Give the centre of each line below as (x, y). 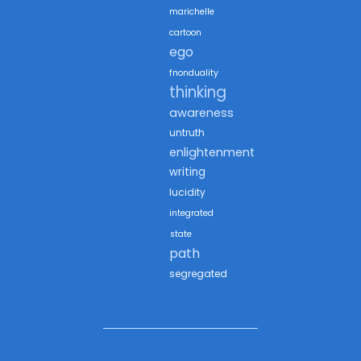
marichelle (192, 12)
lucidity (187, 193)
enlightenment (212, 153)
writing (187, 172)
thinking (198, 93)
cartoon (185, 33)
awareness (201, 113)
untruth (187, 133)
